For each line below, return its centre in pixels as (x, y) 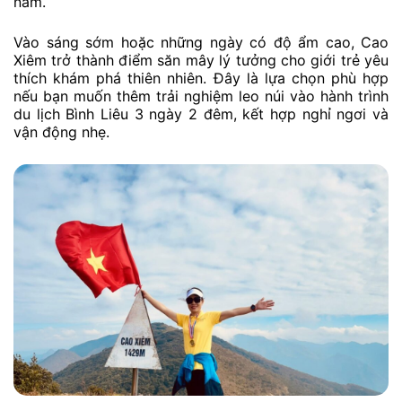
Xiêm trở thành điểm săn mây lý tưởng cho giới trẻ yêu (201, 61)
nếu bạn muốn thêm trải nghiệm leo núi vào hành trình (201, 96)
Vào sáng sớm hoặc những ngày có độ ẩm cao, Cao (201, 43)
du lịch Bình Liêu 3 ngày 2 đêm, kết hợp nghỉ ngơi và (201, 114)
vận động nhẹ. (61, 132)
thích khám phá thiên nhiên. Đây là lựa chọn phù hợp (201, 79)
